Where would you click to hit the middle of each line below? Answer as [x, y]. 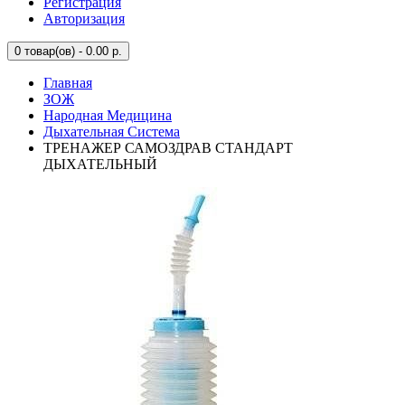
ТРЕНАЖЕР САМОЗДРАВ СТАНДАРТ [168, 148]
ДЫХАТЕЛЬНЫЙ [100, 164]
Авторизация [84, 19]
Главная [68, 83]
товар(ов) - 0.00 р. [71, 51]
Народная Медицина [108, 115]
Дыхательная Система [112, 132]
